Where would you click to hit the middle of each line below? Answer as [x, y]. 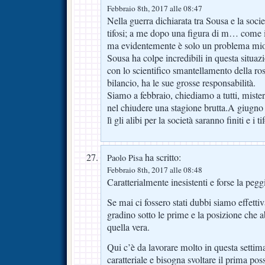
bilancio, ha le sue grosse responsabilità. [181, 83]
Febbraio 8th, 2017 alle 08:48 [155, 170]
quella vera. [128, 227]
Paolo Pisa [125, 158]
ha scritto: [162, 158]
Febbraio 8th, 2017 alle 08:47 [155, 9]
